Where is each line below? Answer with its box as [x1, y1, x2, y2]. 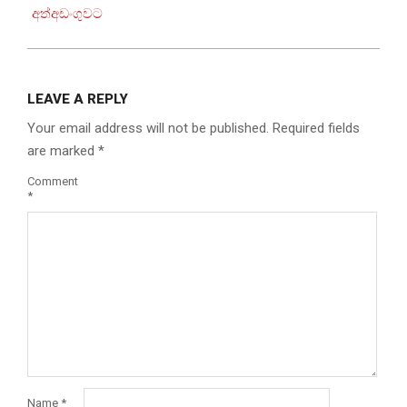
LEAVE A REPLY [27, 90, 128, 107]
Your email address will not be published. [27, 119, 269, 136]
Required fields [273, 119, 360, 136]
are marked [27, 142, 98, 159]
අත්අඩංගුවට [32, 5, 103, 22]
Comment [27, 174, 78, 189]
